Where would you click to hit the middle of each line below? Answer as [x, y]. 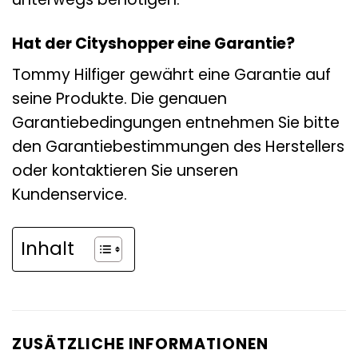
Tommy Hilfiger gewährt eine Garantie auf [171, 75]
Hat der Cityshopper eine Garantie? [153, 43]
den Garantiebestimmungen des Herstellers [178, 147]
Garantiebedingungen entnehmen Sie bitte [176, 123]
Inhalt [48, 249]
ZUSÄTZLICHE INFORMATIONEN [140, 344]
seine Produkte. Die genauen [119, 99]
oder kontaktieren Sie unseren [125, 171]
